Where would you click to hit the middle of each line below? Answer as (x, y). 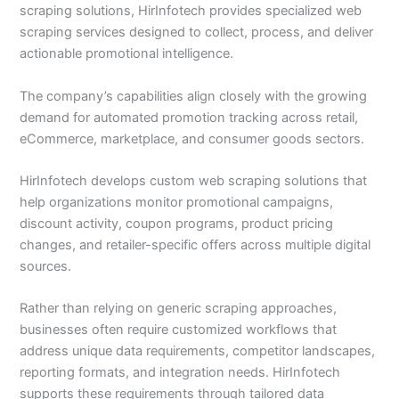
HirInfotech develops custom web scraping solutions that (194, 180)
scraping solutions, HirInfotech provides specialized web (191, 11)
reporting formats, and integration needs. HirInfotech (180, 373)
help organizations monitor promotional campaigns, (177, 202)
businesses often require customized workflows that (179, 330)
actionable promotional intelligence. (127, 54)
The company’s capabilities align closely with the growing (194, 96)
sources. (46, 266)
